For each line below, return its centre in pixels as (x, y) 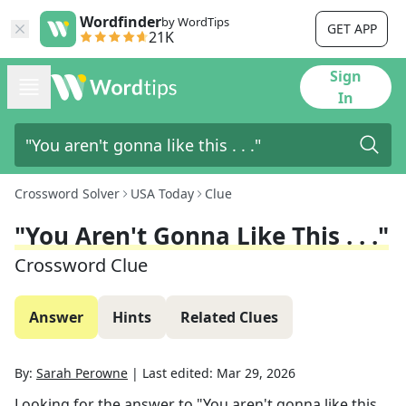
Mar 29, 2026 (256, 373)
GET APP (352, 29)
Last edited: (179, 373)
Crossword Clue (81, 265)
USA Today (162, 193)
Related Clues (229, 317)
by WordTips (195, 22)
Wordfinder (121, 22)
